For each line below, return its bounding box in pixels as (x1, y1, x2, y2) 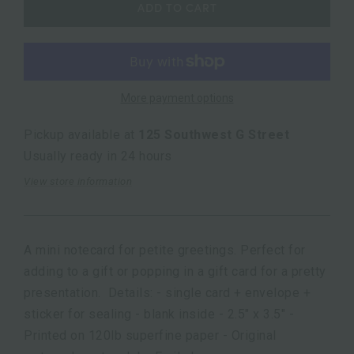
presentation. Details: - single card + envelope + (24, 284, 311, 300)
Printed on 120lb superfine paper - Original (24, 327, 277, 343)
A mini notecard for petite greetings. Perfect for (24, 242, 306, 258)
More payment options (120, 91, 234, 104)
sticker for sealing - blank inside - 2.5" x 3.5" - (24, 306, 294, 322)
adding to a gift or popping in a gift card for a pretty (24, 263, 326, 279)
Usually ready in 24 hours (24, 148, 172, 164)
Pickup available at (24, 126, 138, 142)
